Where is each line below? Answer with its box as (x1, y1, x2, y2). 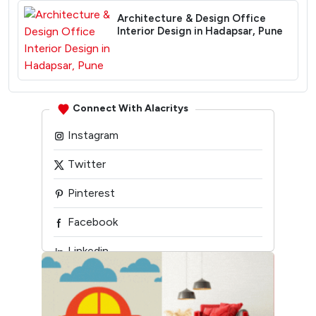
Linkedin (65, 244, 109, 257)
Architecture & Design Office (116, 12, 266, 25)
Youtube (65, 273, 111, 286)
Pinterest (65, 186, 115, 200)
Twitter (65, 157, 106, 171)
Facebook (65, 215, 118, 229)
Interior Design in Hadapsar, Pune (116, 25, 283, 37)
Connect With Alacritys (73, 102, 188, 114)
